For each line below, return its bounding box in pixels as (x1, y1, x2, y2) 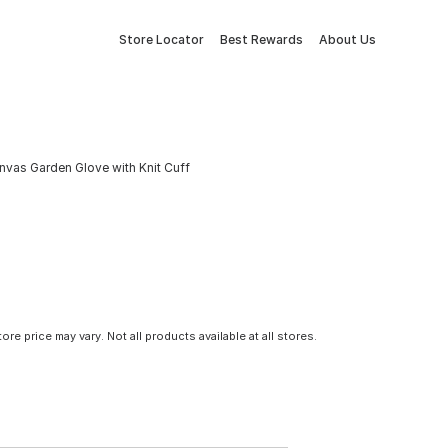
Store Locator (119, 32, 204, 47)
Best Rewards (220, 32, 303, 47)
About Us (319, 32, 376, 47)
